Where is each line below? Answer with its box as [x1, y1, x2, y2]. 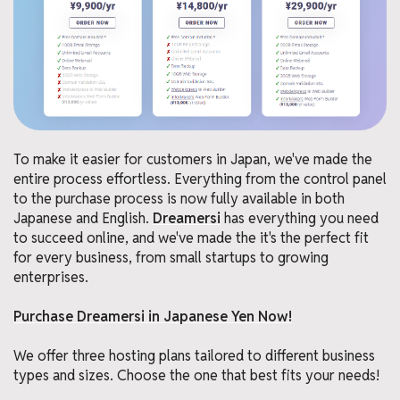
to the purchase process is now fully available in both [13, 189, 345, 209]
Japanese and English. [13, 209, 153, 229]
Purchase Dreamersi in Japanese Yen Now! [13, 307, 292, 327]
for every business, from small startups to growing [13, 248, 329, 268]
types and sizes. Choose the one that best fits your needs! [13, 366, 379, 386]
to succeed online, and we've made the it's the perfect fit [13, 229, 369, 248]
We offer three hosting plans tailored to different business [13, 346, 375, 366]
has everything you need [221, 209, 379, 229]
